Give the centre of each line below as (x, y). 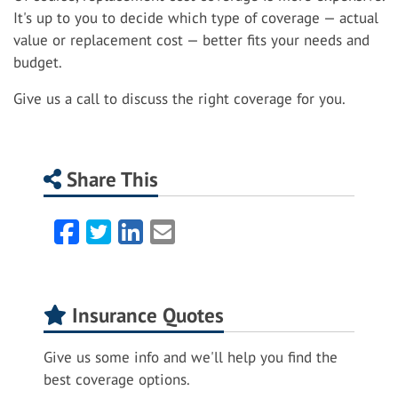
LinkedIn (195, 231)
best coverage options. (117, 380)
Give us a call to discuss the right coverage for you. (179, 99)
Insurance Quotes (145, 315)
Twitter (153, 231)
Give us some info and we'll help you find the (191, 358)
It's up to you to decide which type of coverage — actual (196, 18)
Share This (110, 179)
